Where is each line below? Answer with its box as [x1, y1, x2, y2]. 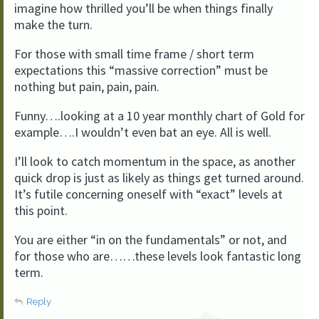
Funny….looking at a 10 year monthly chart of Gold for [14, 107, 305, 124]
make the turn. [14, 16, 93, 33]
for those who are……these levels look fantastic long [14, 247, 301, 264]
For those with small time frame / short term [14, 45, 254, 62]
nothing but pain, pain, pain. [14, 78, 159, 95]
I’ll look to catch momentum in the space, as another [14, 152, 296, 169]
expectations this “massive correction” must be [14, 61, 268, 78]
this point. [14, 202, 68, 219]
